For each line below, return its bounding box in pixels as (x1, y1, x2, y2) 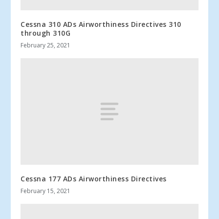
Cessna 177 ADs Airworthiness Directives (21, 174, 167, 183)
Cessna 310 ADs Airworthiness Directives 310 (21, 19, 181, 29)
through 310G (21, 28, 71, 38)
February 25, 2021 (21, 41, 71, 49)
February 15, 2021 (21, 186, 71, 195)
